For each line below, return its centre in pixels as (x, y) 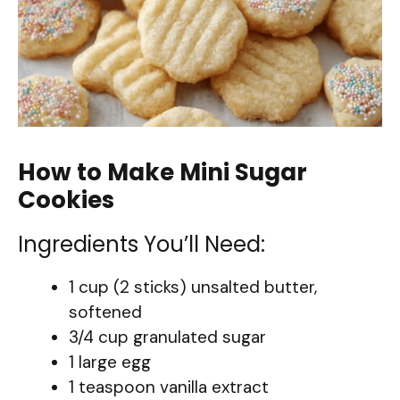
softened (105, 312)
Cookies (66, 200)
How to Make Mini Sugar (162, 173)
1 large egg (110, 362)
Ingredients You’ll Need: (142, 245)
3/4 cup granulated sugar (167, 337)
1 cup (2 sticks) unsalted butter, (193, 287)
